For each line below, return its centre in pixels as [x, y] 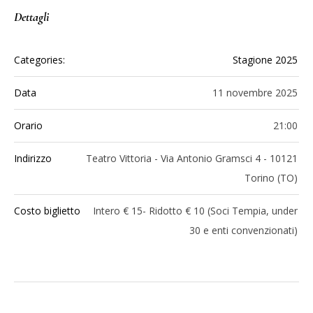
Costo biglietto [47, 210]
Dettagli [31, 16]
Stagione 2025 [265, 59]
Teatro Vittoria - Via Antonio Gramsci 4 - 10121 [192, 158]
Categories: [39, 59]
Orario [28, 125]
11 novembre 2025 [255, 92]
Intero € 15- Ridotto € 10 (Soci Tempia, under [195, 210]
